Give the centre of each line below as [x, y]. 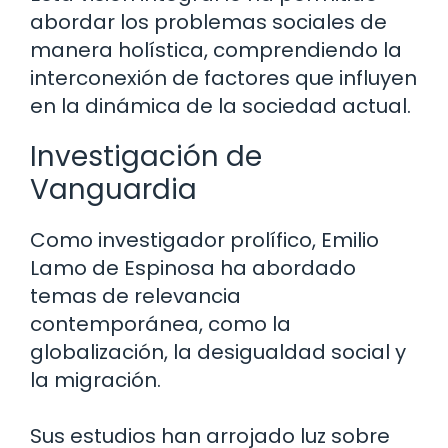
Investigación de [146, 156]
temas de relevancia [135, 295]
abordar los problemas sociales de [208, 21]
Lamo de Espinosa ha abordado [193, 267]
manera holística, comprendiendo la [216, 49]
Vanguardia [113, 189]
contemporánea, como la [160, 323]
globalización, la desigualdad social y [218, 351]
